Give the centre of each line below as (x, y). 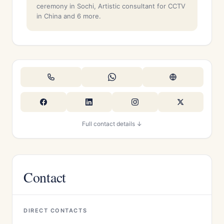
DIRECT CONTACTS (55, 210)
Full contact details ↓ (112, 124)
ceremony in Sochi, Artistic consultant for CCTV (111, 6)
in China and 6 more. (69, 16)
